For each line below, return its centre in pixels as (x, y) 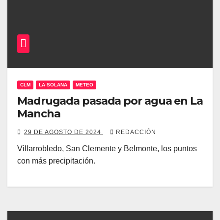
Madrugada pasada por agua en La (110, 101)
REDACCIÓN (136, 132)
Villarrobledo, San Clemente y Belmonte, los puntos (107, 149)
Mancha (39, 114)
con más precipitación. (56, 161)
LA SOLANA (53, 85)
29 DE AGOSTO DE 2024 (64, 132)
